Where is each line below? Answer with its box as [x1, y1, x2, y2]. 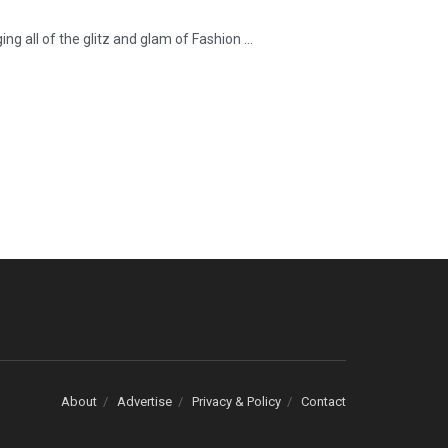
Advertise [117, 394, 172, 410]
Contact [301, 394, 346, 410]
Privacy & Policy [192, 394, 281, 410]
